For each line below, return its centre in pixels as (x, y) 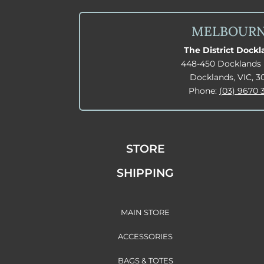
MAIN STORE (146, 212)
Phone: (204, 90)
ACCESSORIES (146, 237)
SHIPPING (146, 173)
